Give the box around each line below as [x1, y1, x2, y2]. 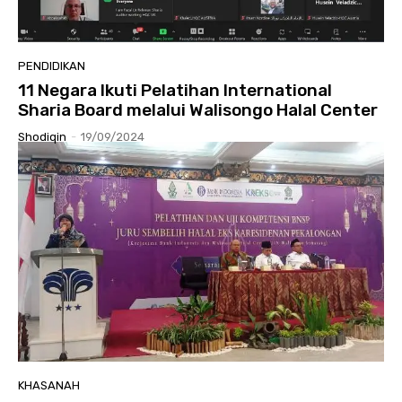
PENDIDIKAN [18, 58, 85, 73]
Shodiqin [18, 129, 66, 144]
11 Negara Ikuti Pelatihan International [18, 79, 332, 100]
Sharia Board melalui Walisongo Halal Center [18, 99, 378, 120]
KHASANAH [18, 378, 80, 392]
